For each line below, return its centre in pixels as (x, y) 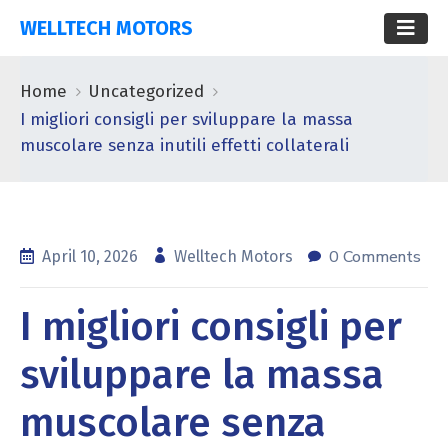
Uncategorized (146, 91)
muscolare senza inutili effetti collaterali (184, 145)
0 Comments (375, 257)
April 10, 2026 (92, 256)
